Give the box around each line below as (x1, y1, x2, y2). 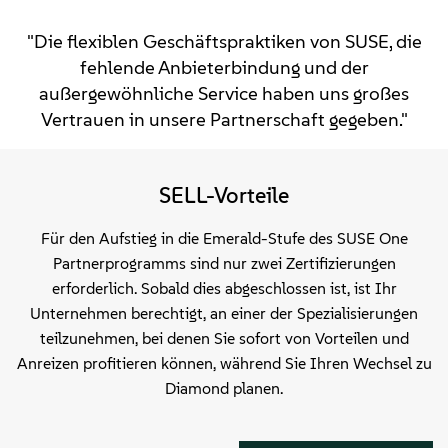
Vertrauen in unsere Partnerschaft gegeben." (40, 108, 408, 132)
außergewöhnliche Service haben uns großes (39, 82, 409, 106)
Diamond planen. (165, 379, 283, 399)
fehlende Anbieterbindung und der (79, 56, 369, 80)
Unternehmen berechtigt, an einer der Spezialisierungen (30, 304, 418, 324)
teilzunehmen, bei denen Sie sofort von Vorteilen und (39, 329, 409, 349)
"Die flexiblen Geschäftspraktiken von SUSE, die (26, 30, 422, 54)
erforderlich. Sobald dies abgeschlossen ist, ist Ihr (51, 279, 397, 299)
